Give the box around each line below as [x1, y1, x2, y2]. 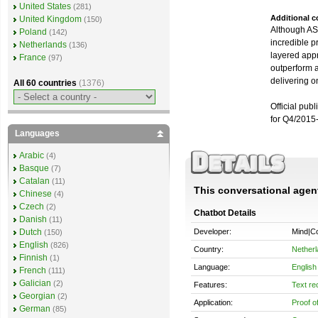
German [19, 304, 50, 314]
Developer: [194, 226, 231, 236]
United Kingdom [19, 14, 82, 24]
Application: [194, 297, 233, 307]
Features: [194, 280, 227, 289]
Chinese [19, 189, 52, 199]
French [19, 265, 46, 275]
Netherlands [19, 40, 67, 50]
